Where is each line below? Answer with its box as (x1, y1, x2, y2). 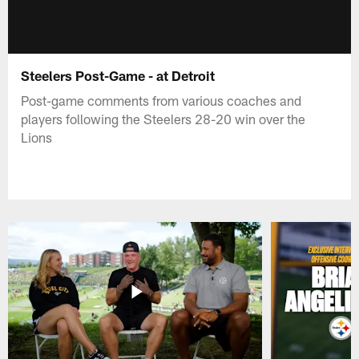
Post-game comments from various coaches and (21, 91, 302, 108)
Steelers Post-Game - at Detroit (21, 67, 216, 83)
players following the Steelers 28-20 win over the (21, 110, 306, 127)
